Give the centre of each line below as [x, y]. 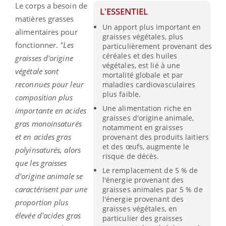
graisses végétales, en [140, 209]
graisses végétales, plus [143, 36]
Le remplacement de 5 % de [150, 171]
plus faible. [122, 94]
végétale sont [37, 71]
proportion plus [42, 202]
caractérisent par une [51, 189]
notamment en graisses [143, 127]
